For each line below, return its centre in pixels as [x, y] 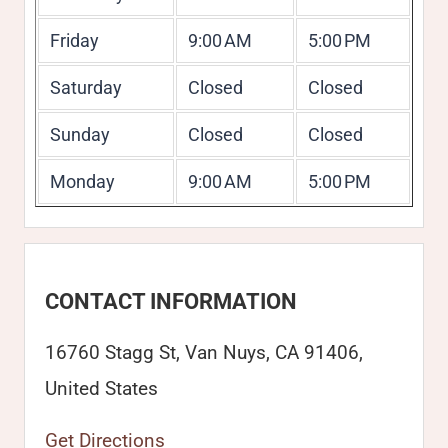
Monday [82, 181]
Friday [74, 40]
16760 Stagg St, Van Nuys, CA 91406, [204, 352]
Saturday [85, 87]
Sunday [79, 134]
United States [101, 388]
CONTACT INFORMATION [171, 301]
